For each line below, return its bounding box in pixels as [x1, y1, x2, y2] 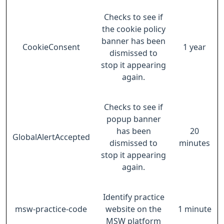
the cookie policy [101, 25, 165, 33]
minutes [179, 139, 210, 147]
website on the [105, 205, 161, 213]
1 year [183, 43, 206, 51]
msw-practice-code [15, 205, 87, 213]
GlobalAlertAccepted [12, 133, 90, 141]
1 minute [177, 205, 211, 213]
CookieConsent [22, 43, 80, 51]
